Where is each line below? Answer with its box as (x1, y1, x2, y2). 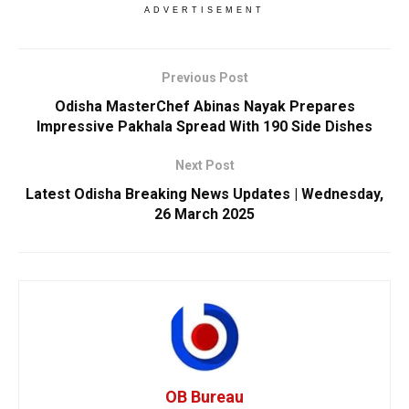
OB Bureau (165, 386, 244, 406)
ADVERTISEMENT (144, 5, 265, 15)
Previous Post (161, 69, 248, 85)
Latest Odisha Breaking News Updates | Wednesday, (26, 184, 383, 203)
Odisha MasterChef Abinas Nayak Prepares (54, 97, 355, 115)
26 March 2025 (154, 204, 255, 223)
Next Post (174, 157, 235, 173)
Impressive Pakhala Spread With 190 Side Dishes (37, 117, 372, 135)
